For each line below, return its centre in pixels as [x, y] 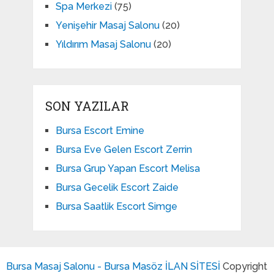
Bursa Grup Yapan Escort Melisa [128, 169]
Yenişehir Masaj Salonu [107, 26]
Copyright [244, 267]
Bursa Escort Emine [100, 131]
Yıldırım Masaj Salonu [103, 45]
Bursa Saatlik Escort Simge [116, 207]
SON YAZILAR [87, 106]
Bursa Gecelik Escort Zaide [117, 188]
